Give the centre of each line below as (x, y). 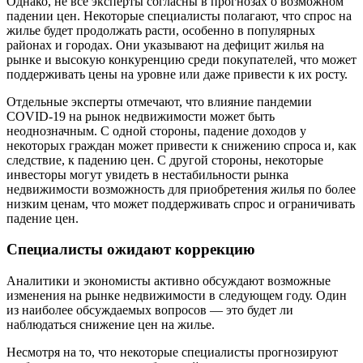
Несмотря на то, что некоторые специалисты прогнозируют (172, 352)
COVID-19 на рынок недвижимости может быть (141, 116)
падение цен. (43, 218)
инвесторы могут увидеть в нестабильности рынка (147, 174)
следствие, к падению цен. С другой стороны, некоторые (165, 160)
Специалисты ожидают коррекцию (131, 250)
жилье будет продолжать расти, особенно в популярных (161, 30)
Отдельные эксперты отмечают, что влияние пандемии (159, 101)
